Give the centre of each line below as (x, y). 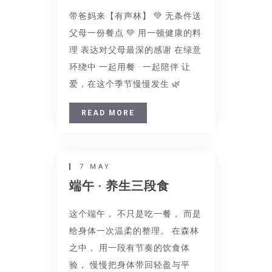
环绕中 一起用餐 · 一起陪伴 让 (130, 67)
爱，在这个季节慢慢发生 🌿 (125, 84)
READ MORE (108, 113)
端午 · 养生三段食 (119, 186)
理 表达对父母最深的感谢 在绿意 (135, 50)
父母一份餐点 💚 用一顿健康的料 (135, 33)
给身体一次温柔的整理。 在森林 (134, 231)
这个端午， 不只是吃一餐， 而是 (135, 214)
